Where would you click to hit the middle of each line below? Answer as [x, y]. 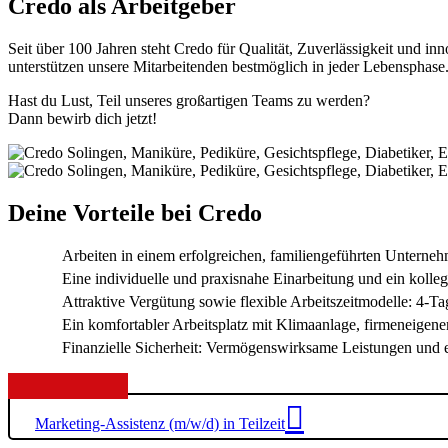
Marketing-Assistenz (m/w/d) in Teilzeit [160, 424]
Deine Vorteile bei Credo [135, 212]
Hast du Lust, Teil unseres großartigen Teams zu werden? [189, 100]
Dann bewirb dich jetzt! [82, 118]
